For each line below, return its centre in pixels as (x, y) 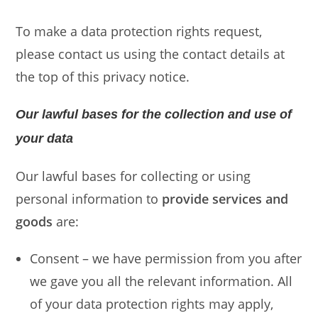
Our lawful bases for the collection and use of (154, 114)
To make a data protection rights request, (139, 31)
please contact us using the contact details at (150, 54)
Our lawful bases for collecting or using (133, 176)
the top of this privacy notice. (103, 77)
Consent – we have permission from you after (166, 258)
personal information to (89, 199)
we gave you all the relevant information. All (161, 281)
